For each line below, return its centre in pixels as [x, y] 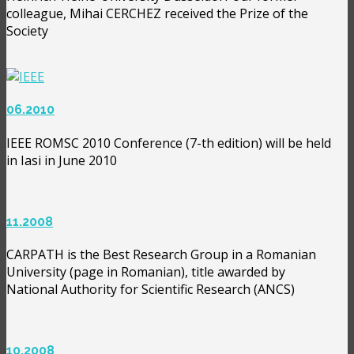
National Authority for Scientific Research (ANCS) [151, 290]
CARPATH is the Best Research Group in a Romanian [161, 255]
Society [27, 30]
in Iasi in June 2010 [62, 160]
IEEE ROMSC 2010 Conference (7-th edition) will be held [169, 143]
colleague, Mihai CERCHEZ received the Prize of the [157, 13]
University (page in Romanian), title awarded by [146, 272]
